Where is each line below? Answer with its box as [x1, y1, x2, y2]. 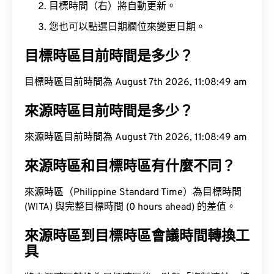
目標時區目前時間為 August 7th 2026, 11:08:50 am [24, 76, 247, 89]
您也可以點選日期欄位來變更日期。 [49, 21, 206, 34]
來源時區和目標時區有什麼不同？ [24, 158, 235, 176]
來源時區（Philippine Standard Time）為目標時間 [24, 187, 242, 199]
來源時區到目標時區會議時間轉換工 [24, 228, 250, 246]
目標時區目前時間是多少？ [24, 48, 193, 66]
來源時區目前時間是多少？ [24, 103, 193, 121]
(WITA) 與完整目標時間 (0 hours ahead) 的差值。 [24, 201, 236, 213]
